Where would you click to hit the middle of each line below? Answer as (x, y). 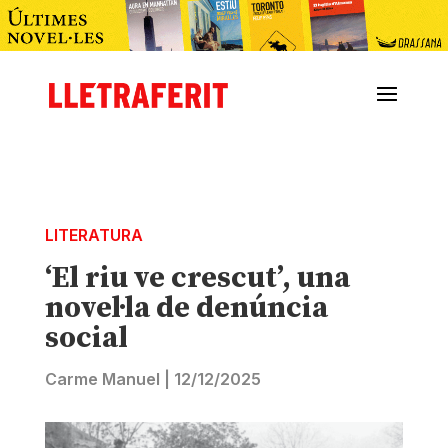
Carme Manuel (102, 379)
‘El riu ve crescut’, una (197, 278)
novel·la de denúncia (186, 308)
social (86, 338)
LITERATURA (93, 235)
